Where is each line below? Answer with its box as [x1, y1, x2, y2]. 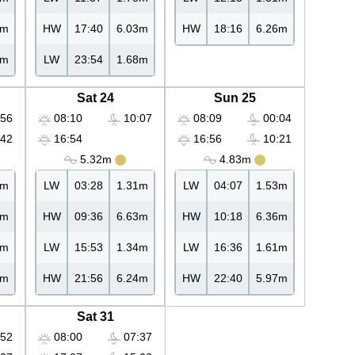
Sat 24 [76, 91, 114, 105]
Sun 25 [213, 91, 256, 105]
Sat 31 [76, 310, 114, 324]
